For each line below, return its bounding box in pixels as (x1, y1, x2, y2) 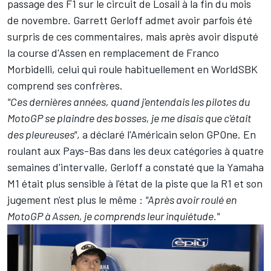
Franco (186, 45, 219, 59)
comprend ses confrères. (7, 78, 123, 92)
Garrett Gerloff (73, 13, 143, 27)
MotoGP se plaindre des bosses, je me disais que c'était (7, 111, 251, 125)
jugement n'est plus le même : (7, 192, 145, 206)
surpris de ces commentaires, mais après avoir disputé (7, 29, 258, 43)
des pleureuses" (7, 127, 77, 141)
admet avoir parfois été (143, 13, 252, 27)
